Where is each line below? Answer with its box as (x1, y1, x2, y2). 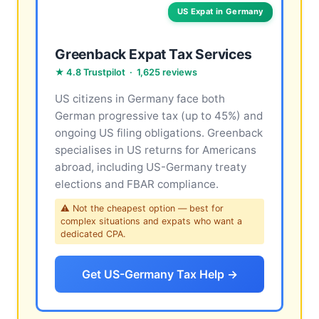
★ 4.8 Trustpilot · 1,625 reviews (55, 67, 197, 78)
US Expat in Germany (177, 6, 264, 17)
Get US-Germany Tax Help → (81, 266, 238, 281)
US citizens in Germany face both (55, 92, 225, 106)
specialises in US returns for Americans (55, 143, 256, 157)
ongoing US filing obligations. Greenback (55, 126, 263, 140)
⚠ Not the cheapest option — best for (61, 203, 224, 214)
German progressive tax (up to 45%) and (55, 109, 263, 123)
